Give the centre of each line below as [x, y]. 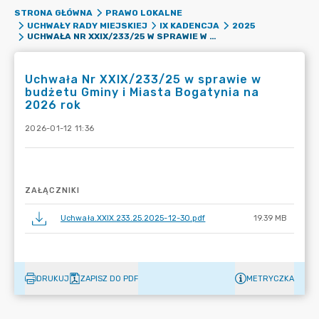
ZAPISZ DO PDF [109, 278]
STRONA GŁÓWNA [53, 13]
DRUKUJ [53, 278]
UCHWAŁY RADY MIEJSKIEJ [87, 26]
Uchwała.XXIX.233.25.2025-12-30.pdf [133, 218]
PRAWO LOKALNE [143, 13]
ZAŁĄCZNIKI [52, 190]
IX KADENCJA [189, 26]
